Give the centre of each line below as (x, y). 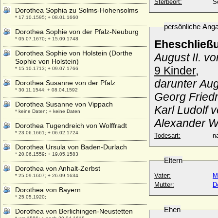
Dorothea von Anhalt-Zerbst (58, 168)
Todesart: (167, 136)
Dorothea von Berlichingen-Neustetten (74, 211)
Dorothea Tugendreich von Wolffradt (71, 126)
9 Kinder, (176, 71)
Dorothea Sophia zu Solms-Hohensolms (77, 10)
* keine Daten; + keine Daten (48, 111)
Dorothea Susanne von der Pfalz (65, 83)
